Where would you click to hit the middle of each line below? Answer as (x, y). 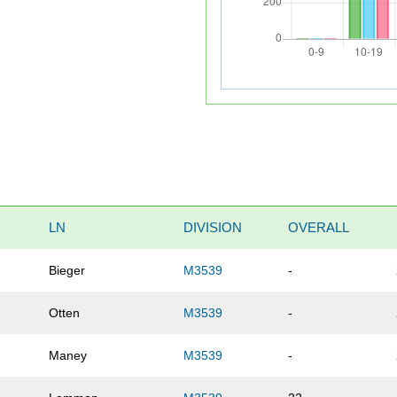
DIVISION (213, 228)
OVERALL (319, 228)
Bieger (67, 271)
